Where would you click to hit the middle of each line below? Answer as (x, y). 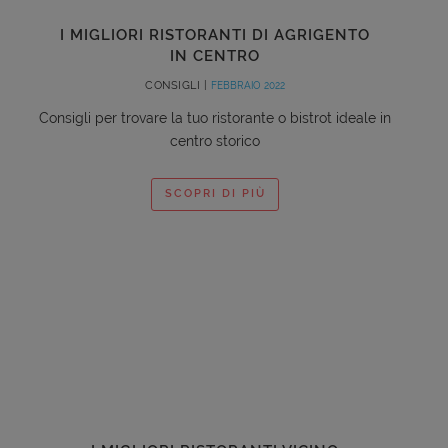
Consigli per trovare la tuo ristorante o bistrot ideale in (215, 117)
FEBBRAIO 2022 (247, 85)
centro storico (215, 140)
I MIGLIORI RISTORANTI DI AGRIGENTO (215, 34)
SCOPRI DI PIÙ (215, 194)
